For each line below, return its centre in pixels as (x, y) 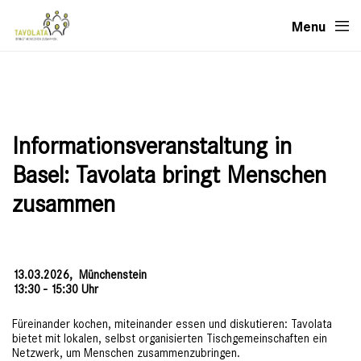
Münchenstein (113, 275)
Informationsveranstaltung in (152, 146)
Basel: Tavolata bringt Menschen (169, 175)
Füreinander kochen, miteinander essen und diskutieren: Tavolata (172, 324)
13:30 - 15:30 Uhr (55, 289)
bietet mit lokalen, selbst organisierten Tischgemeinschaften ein (170, 338)
